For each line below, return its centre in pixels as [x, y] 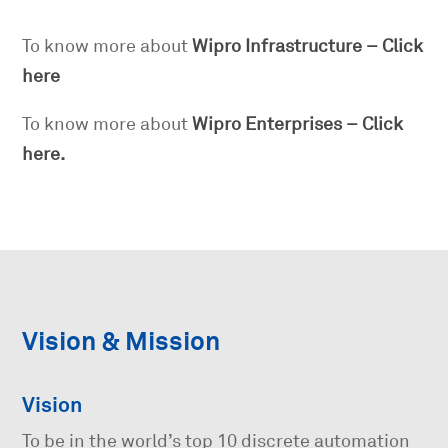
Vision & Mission [121, 342]
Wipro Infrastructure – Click [308, 46]
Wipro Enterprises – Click [298, 124]
